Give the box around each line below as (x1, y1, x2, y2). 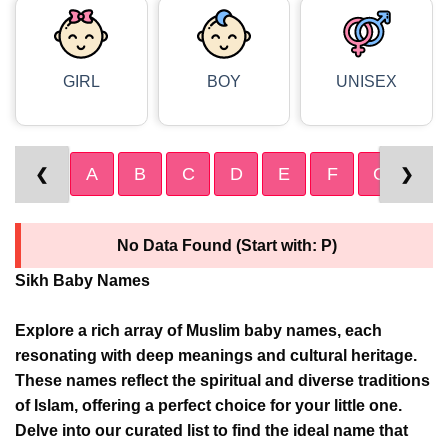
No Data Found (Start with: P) (117, 236, 337, 254)
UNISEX (336, 73, 398, 91)
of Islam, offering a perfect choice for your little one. (15, 396, 402, 414)
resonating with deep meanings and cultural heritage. (15, 346, 417, 364)
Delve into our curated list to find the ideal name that (15, 421, 408, 439)
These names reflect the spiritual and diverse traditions (15, 371, 430, 389)
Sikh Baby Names (15, 271, 150, 289)
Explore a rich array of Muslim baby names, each (15, 321, 382, 339)
